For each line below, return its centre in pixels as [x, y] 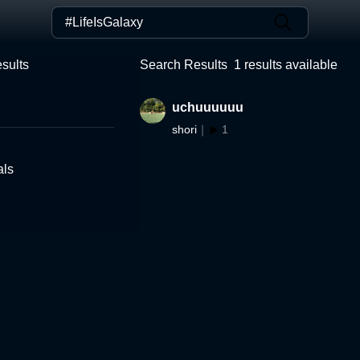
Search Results [184, 65]
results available [289, 65]
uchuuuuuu [208, 107]
